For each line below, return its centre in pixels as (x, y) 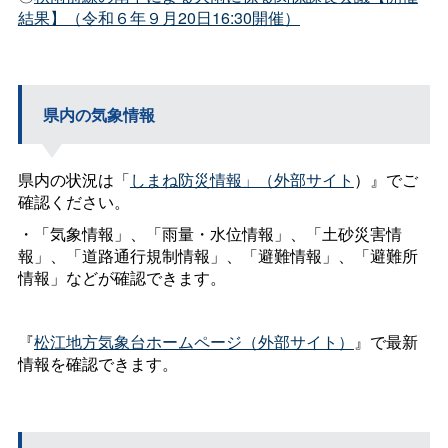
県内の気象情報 (98, 114)
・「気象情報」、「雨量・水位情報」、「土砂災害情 (209, 234)
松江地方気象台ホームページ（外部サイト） (193, 342)
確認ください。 (73, 202)
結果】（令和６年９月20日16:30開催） (158, 17)
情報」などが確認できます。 (121, 278)
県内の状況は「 (73, 180)
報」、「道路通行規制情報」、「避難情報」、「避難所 (217, 256)
